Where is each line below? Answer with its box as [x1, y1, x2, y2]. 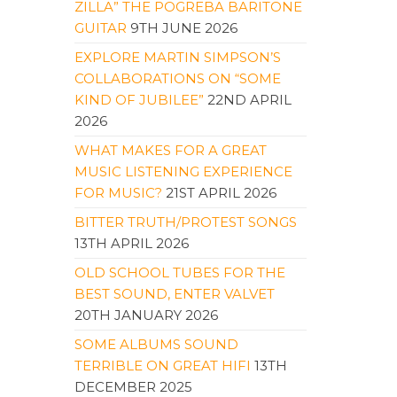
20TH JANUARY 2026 [74, 307, 218, 323]
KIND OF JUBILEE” [74, 91, 204, 108]
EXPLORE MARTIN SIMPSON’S [74, 49, 281, 66]
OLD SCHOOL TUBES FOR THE [74, 264, 285, 281]
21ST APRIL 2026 [165, 184, 276, 201]
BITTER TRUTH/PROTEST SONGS [74, 214, 297, 230]
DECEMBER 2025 [74, 378, 192, 395]
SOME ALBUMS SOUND [74, 336, 238, 353]
